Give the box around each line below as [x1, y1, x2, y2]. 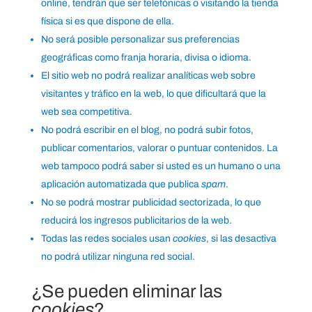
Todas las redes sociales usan [40, 233, 173, 244]
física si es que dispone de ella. [40, 16, 174, 27]
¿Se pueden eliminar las [31, 281, 222, 302]
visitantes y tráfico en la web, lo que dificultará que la [40, 88, 266, 100]
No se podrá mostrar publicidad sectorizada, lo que [40, 197, 261, 208]
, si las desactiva [205, 233, 276, 244]
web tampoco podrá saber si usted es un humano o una [40, 161, 281, 172]
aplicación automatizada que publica [40, 179, 201, 190]
